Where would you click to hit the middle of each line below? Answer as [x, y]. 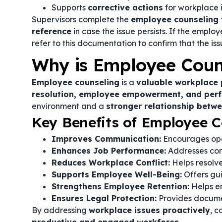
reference [52, 31]
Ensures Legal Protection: [104, 198]
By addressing [60, 210]
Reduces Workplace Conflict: [111, 163]
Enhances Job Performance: [109, 151]
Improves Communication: [106, 139]
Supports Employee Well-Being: [117, 174]
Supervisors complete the [81, 19]
